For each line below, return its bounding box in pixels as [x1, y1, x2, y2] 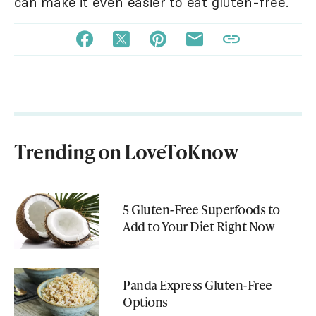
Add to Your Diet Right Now [123, 217, 274, 235]
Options [123, 292, 168, 310]
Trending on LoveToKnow [14, 138, 238, 166]
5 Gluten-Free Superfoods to [123, 200, 280, 218]
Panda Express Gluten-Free [123, 275, 272, 293]
